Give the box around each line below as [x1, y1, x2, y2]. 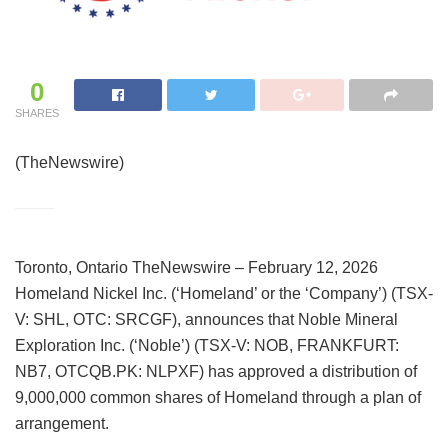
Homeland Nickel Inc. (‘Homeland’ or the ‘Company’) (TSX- [15, 284, 433, 302]
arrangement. [15, 414, 109, 432]
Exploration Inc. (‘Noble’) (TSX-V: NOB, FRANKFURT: [15, 336, 399, 354]
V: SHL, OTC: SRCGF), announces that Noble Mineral [15, 310, 398, 328]
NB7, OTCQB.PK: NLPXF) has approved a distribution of [15, 362, 417, 380]
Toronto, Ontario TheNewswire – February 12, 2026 [15, 258, 378, 276]
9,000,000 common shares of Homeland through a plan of [15, 388, 421, 406]
